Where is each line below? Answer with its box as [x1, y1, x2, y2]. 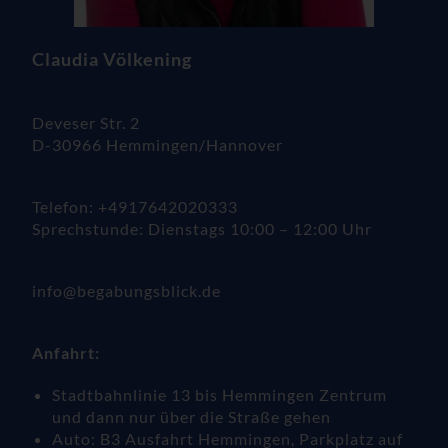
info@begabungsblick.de [32, 281, 226, 301]
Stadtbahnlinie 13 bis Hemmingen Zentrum [52, 385, 388, 405]
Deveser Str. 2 [32, 113, 141, 133]
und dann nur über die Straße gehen [52, 407, 332, 427]
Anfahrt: [32, 343, 101, 363]
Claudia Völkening [32, 49, 193, 71]
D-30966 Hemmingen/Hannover [32, 135, 284, 155]
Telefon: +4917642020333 [32, 197, 239, 217]
